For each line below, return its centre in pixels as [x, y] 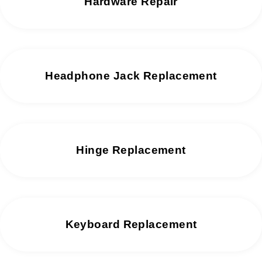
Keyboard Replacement [131, 224]
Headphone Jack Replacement [131, 75]
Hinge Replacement [131, 150]
